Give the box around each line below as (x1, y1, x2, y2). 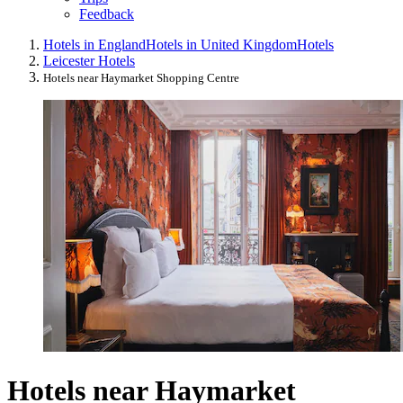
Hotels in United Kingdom (146, 36, 297, 52)
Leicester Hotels (43, 52, 135, 68)
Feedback (79, 5, 134, 22)
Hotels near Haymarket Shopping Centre (43, 70, 239, 85)
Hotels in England (43, 36, 146, 52)
